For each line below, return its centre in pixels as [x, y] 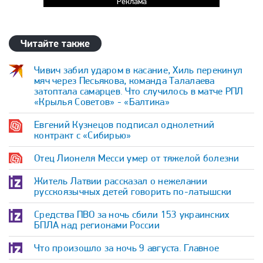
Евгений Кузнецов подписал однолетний [124, 124]
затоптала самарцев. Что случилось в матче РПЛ [139, 91]
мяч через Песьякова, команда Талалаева [124, 80]
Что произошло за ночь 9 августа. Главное [127, 248]
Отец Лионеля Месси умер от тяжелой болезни [137, 158]
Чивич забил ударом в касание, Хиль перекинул [139, 70]
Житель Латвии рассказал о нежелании [121, 181]
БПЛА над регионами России [97, 225]
